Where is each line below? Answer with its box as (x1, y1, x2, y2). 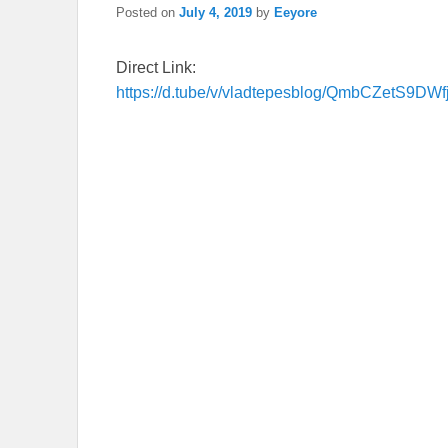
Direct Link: (116, 59, 196, 77)
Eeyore (274, 5, 317, 21)
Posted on (116, 5, 179, 21)
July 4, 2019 (179, 5, 252, 21)
